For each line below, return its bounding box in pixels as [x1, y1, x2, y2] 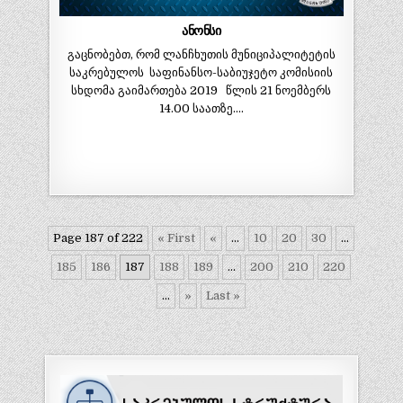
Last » [206, 288, 241, 302]
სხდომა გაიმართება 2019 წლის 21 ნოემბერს [71, 84, 332, 98]
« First [157, 230, 196, 245]
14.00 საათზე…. [158, 102, 244, 116]
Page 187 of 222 [53, 230, 144, 245]
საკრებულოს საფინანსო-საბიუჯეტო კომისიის [69, 66, 334, 80]
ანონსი [182, 23, 221, 39]
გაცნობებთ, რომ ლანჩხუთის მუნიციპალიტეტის [67, 48, 336, 62]
